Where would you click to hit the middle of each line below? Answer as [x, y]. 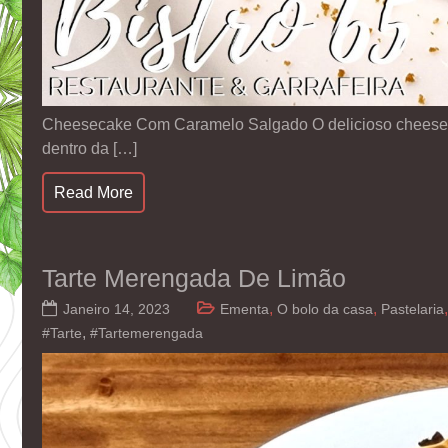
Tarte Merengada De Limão [194, 277]
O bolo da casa [325, 308]
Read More [93, 192]
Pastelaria [412, 308]
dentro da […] [89, 148]
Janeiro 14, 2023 [116, 308]
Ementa [244, 308]
